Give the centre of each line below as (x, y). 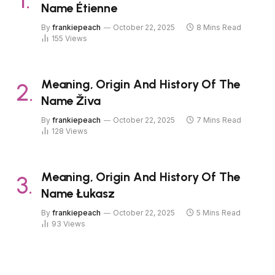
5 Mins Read (219, 212)
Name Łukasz (78, 193)
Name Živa (71, 100)
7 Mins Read (219, 120)
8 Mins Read (219, 27)
